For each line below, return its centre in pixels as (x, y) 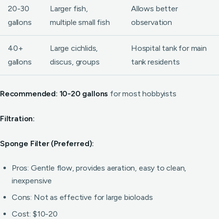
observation (152, 22)
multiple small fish (80, 22)
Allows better (154, 9)
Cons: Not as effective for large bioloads (82, 197)
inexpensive (32, 181)
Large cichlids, (74, 48)
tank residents (155, 62)
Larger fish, (69, 9)
